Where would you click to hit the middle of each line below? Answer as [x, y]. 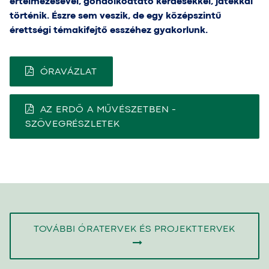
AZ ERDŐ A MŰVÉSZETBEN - [108, 110]
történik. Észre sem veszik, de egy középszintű [115, 16]
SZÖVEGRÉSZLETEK [72, 124]
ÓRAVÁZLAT [68, 72]
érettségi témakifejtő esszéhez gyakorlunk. [109, 30]
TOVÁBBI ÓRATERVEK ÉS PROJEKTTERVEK [134, 229]
